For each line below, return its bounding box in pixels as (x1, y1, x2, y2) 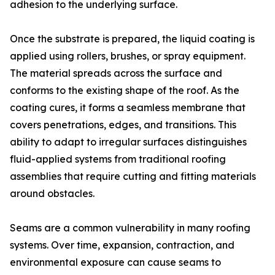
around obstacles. (10, 187, 95, 199)
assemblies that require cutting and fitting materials (10, 170, 256, 182)
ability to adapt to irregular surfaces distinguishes (10, 136, 247, 148)
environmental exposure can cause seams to (10, 256, 221, 268)
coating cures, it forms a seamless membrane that (10, 101, 246, 114)
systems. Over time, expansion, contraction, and (10, 239, 234, 251)
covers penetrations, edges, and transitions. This (10, 118, 236, 131)
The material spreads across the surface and (10, 67, 222, 79)
